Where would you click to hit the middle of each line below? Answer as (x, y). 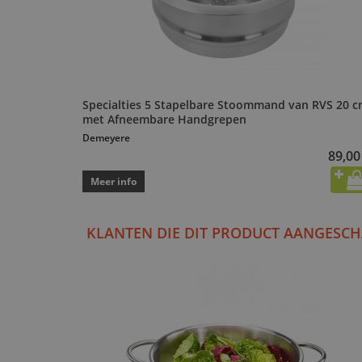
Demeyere (106, 138)
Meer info (114, 182)
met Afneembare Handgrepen (164, 120)
